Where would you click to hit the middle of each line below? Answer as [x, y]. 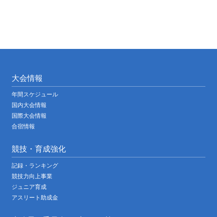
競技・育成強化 [39, 149]
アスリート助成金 [35, 197]
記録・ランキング [35, 165]
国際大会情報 [29, 116]
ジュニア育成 [29, 186]
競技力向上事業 [32, 176]
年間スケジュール [35, 94]
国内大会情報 [29, 105]
